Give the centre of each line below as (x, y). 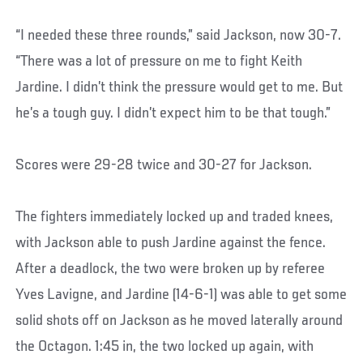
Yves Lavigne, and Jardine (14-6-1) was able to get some (181, 295)
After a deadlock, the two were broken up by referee (171, 269)
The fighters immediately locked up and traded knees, (175, 217)
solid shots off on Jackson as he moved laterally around (179, 320)
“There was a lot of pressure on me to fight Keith (159, 61)
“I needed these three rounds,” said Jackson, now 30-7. (179, 35)
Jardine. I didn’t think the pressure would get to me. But (179, 87)
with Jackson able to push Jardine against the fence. (171, 243)
